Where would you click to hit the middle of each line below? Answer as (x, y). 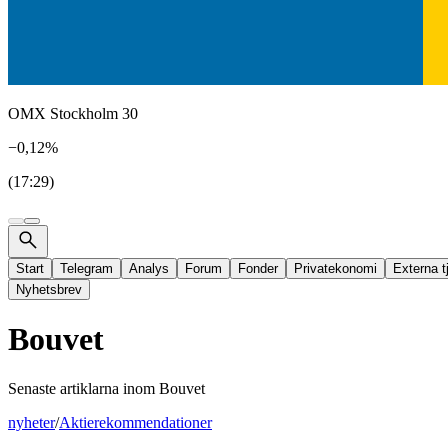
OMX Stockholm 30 (73, 113)
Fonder (258, 268)
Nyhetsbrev (49, 289)
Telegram (86, 268)
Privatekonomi (335, 268)
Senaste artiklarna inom (83, 388)
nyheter (31, 422)
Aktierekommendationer (135, 422)
